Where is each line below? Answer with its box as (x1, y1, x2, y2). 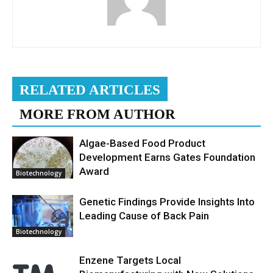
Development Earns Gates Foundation (79, 151, 255, 164)
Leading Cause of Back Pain (79, 210, 209, 222)
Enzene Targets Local (79, 254, 181, 267)
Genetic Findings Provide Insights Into (79, 196, 255, 208)
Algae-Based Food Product (79, 137, 205, 150)
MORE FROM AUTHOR (19, 107, 175, 122)
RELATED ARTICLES (19, 82, 160, 98)
